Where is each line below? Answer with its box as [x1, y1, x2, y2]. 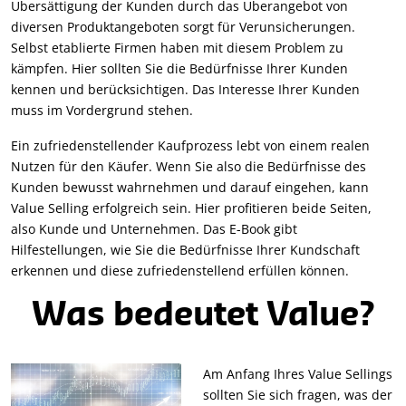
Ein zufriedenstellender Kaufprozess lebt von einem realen [11, 136, 370, 154]
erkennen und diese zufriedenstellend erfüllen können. [11, 261, 349, 279]
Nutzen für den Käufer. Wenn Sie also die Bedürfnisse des [11, 157, 366, 175]
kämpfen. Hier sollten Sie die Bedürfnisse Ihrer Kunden [11, 59, 348, 77]
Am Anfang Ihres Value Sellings [203, 364, 392, 382]
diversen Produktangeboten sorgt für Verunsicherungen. [11, 17, 355, 35]
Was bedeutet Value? [32, 299, 374, 332]
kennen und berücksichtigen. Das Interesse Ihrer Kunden [11, 80, 360, 98]
